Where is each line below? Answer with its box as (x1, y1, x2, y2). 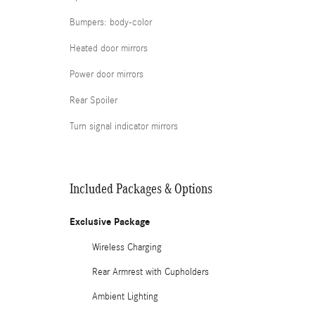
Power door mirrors (70, 69, 143, 80)
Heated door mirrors (70, 43, 148, 54)
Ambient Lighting (92, 291, 158, 302)
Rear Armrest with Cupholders (92, 266, 209, 278)
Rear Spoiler (70, 95, 117, 106)
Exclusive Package (70, 216, 150, 228)
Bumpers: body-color (70, 17, 152, 28)
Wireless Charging (92, 242, 162, 253)
